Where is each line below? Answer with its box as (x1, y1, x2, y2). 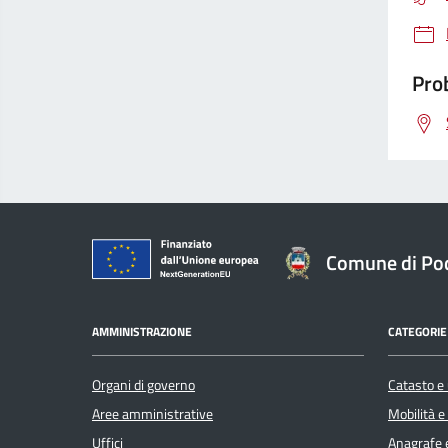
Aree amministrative (92, 403, 213, 426)
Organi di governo (92, 374, 195, 397)
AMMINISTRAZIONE (92, 321, 192, 341)
